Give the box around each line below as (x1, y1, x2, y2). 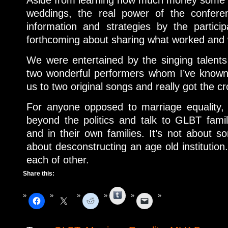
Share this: (23, 169, 54, 177)
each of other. (26, 154, 89, 165)
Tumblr (122, 189, 144, 198)
